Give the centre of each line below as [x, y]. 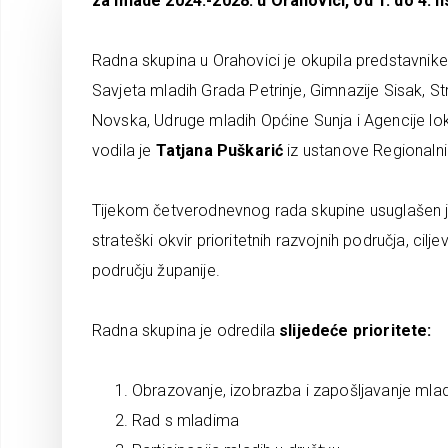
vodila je [124, 150]
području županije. [156, 270]
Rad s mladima [186, 420]
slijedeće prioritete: [355, 330]
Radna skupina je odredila [186, 330]
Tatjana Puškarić [219, 150]
